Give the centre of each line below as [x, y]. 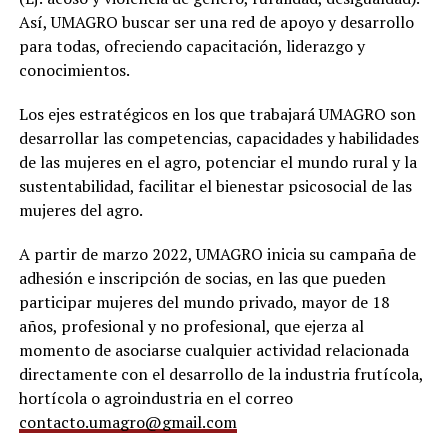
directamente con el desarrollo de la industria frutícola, [220, 373]
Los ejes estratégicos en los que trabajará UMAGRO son [217, 113]
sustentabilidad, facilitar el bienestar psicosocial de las [215, 185]
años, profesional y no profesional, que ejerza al [191, 325]
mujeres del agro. [80, 209]
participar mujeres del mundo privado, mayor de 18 [204, 301]
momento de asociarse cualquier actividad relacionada [213, 349]
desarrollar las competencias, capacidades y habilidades [218, 137]
